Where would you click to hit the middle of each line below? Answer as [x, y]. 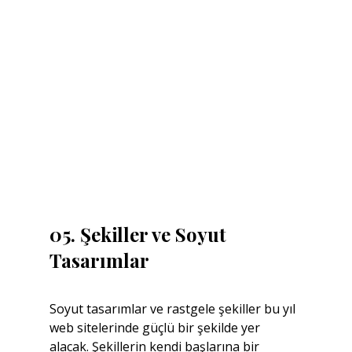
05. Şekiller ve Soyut [140, 234]
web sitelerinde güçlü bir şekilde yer [156, 328]
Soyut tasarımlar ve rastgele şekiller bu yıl [174, 309]
